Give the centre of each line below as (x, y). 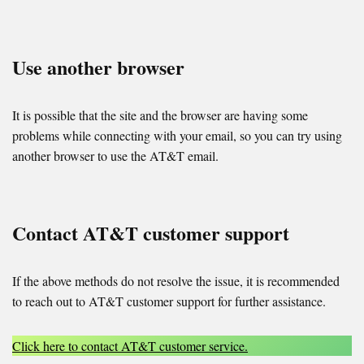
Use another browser (98, 67)
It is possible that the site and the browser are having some (160, 115)
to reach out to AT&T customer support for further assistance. (169, 301)
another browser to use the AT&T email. (115, 156)
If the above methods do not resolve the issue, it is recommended (176, 281)
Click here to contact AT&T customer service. (130, 346)
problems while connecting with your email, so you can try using (177, 136)
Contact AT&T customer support (151, 233)
